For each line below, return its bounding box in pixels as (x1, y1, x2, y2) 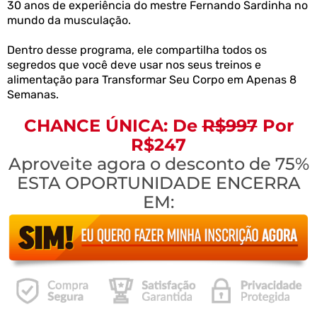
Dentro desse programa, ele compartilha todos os (7, 42, 267, 57)
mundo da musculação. (7, 13, 131, 27)
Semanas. (7, 87, 59, 101)
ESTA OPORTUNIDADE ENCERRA (16, 172, 301, 193)
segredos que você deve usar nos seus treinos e (7, 57, 261, 71)
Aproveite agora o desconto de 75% (8, 153, 309, 174)
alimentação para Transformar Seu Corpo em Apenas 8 (7, 72, 296, 86)
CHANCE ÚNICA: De (23, 115, 202, 136)
